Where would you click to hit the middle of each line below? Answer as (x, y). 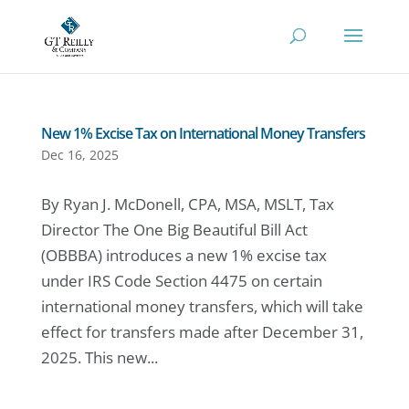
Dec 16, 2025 (79, 155)
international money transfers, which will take (202, 306)
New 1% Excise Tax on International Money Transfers (203, 133)
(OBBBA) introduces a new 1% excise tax (184, 255)
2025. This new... (99, 357)
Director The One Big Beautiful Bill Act (174, 230)
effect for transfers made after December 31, (202, 332)
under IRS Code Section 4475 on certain (181, 281)
